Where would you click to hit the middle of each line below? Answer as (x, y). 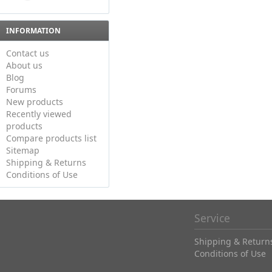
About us (24, 66)
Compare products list (51, 138)
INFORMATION (33, 31)
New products (35, 102)
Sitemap (23, 151)
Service (212, 218)
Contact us (28, 53)
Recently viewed (39, 114)
